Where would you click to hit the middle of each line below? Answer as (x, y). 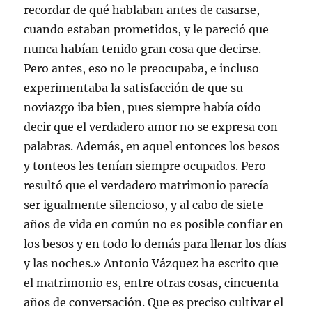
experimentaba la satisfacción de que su (134, 88)
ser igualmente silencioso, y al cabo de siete (144, 205)
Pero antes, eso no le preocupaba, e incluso (142, 68)
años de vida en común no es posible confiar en (154, 224)
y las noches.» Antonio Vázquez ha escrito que (151, 263)
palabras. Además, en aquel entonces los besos (152, 146)
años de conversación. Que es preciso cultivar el (154, 302)
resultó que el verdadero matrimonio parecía (147, 185)
